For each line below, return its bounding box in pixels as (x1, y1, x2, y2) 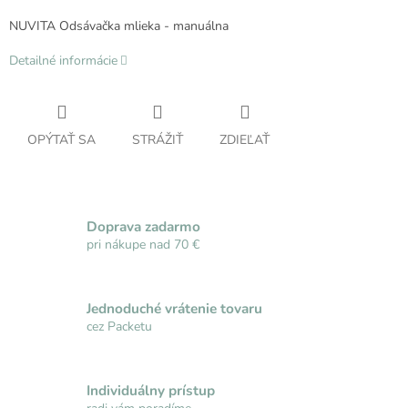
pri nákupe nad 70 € (87, 235, 199, 253)
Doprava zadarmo (87, 216, 200, 236)
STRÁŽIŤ (132, 131, 183, 149)
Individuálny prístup (87, 380, 215, 400)
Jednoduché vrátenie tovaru (87, 298, 262, 318)
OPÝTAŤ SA (27, 131, 96, 149)
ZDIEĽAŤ (219, 131, 270, 149)
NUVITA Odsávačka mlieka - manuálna (9, 17, 229, 36)
